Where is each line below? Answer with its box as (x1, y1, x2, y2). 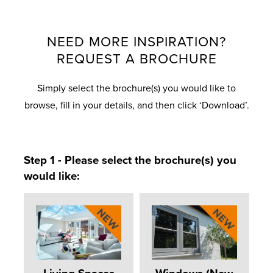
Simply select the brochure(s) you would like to (37, 82, 236, 94)
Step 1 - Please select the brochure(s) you (24, 153, 237, 167)
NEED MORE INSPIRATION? (47, 33, 226, 50)
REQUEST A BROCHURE (56, 50, 217, 67)
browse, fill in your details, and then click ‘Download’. (24, 99, 249, 112)
